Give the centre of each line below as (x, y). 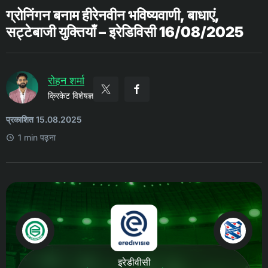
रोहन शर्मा (66, 80)
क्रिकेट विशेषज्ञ (71, 95)
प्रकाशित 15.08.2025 (44, 119)
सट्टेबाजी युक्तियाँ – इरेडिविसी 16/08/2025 (125, 32)
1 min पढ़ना (37, 137)
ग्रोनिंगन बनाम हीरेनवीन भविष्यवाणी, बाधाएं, (112, 15)
